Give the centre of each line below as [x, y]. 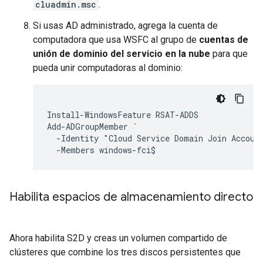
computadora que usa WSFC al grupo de [116, 39]
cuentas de [224, 39]
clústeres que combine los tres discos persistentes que [125, 252]
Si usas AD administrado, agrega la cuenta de [125, 25]
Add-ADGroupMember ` [92, 126]
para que [229, 53]
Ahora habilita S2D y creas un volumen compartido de [118, 238]
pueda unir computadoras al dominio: [108, 68]
